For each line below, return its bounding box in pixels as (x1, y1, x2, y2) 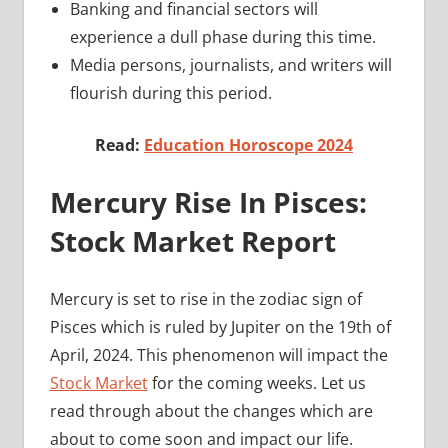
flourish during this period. (69, 81, 276, 104)
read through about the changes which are (49, 399, 373, 422)
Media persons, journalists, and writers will (69, 53, 392, 76)
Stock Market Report (49, 221, 336, 260)
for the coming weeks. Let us (147, 371, 366, 394)
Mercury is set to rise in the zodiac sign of (49, 287, 362, 310)
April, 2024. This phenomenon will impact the (49, 343, 388, 366)
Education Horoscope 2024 (144, 133, 353, 156)
